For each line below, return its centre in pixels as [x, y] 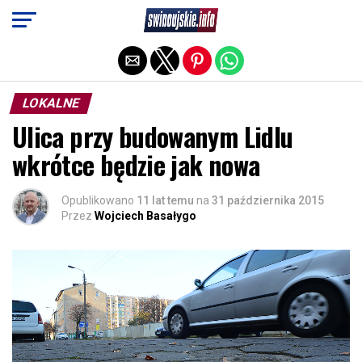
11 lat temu [165, 200]
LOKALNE [51, 103]
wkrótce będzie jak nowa [136, 164]
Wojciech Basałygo [145, 216]
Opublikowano [98, 200]
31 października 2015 [268, 200]
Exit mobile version [181, 19]
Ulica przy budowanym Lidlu [153, 136]
